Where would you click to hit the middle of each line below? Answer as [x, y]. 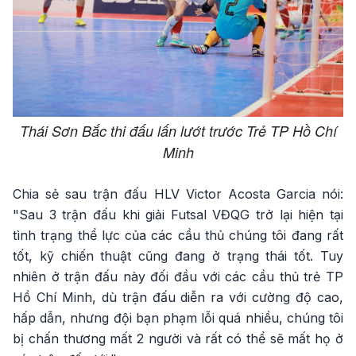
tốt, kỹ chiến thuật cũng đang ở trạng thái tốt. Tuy [178, 256]
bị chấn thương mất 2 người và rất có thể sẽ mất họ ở [178, 339]
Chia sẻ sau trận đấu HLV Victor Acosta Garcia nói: [178, 194]
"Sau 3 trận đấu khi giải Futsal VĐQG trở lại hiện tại [178, 215]
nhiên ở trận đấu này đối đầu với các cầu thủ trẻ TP [178, 277]
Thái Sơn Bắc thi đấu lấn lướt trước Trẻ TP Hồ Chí [178, 131]
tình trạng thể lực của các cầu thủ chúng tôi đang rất [178, 236]
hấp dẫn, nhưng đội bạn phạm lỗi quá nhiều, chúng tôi [178, 318]
